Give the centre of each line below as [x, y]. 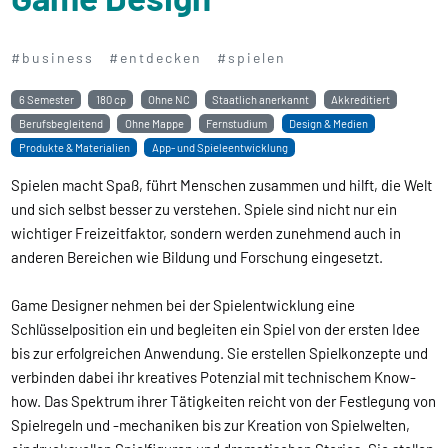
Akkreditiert [361, 99]
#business [53, 58]
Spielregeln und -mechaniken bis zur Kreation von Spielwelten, [211, 424]
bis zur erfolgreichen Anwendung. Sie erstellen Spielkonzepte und [220, 352]
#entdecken [156, 58]
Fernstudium [236, 123]
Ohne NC [168, 99]
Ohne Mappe [154, 123]
